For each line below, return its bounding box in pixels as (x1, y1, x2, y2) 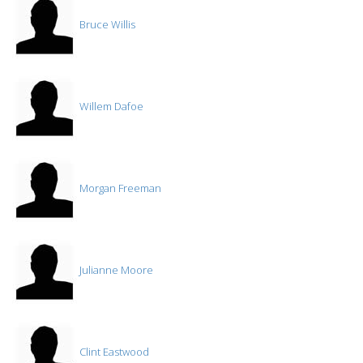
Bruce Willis (77, 17, 135, 32)
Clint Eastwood (77, 344, 149, 360)
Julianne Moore (77, 263, 153, 278)
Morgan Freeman (77, 181, 161, 196)
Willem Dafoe (77, 99, 143, 114)
